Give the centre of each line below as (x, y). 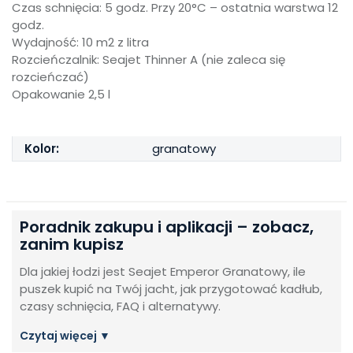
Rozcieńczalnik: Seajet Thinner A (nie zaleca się (149, 59)
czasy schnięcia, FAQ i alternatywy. (120, 306)
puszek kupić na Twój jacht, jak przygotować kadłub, (171, 289)
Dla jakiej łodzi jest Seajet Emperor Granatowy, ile (163, 271)
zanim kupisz (72, 244)
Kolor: (42, 149)
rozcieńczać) (50, 77)
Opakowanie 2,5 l (61, 94)
